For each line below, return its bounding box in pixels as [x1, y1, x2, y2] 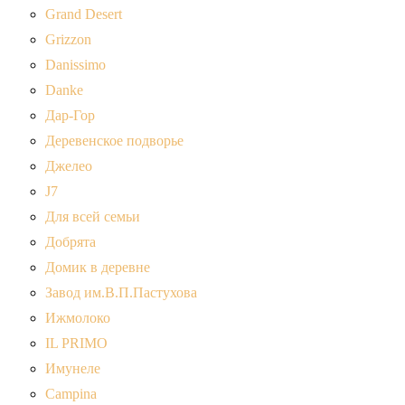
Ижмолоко [45, 310, 110, 326]
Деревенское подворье [45, 133, 184, 149]
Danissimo [45, 57, 106, 73]
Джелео [45, 158, 92, 174]
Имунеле [45, 361, 100, 377]
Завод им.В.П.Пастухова [45, 285, 197, 301]
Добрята [45, 234, 96, 250]
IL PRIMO [45, 335, 108, 352]
